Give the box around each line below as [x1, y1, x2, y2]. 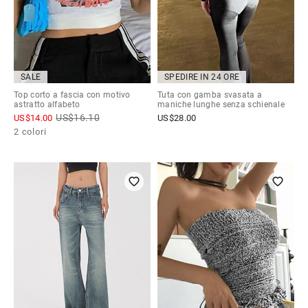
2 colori [14, 126, 47, 137]
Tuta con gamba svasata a [157, 89, 263, 100]
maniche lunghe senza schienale [157, 99, 285, 109]
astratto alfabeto [14, 99, 80, 109]
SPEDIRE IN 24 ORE [164, 71, 240, 82]
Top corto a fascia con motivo [14, 89, 131, 100]
